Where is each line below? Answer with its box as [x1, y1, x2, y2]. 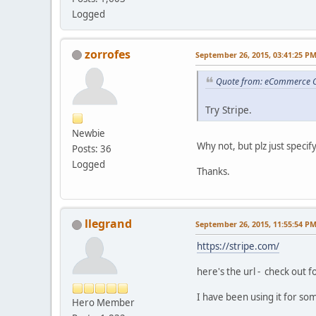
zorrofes [85, 46, 130, 62]
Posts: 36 [72, 142, 111, 155]
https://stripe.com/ [197, 240, 279, 253]
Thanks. [197, 165, 230, 178]
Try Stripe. [205, 103, 252, 117]
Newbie [72, 126, 105, 140]
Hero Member [72, 296, 135, 310]
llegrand [85, 216, 132, 232]
